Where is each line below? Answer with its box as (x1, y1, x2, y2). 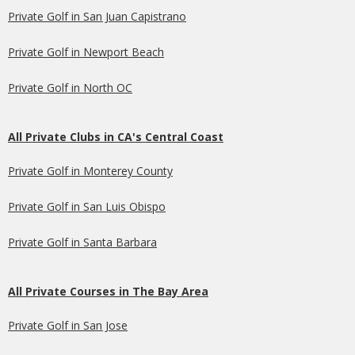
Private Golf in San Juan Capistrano (8, 8, 186, 24)
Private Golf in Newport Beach (8, 44, 164, 59)
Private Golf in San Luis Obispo (8, 198, 166, 214)
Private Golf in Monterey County (8, 162, 173, 178)
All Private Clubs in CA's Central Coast (8, 128, 223, 144)
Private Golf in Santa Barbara (8, 234, 157, 250)
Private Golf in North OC (8, 79, 132, 95)
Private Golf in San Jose (8, 317, 128, 333)
